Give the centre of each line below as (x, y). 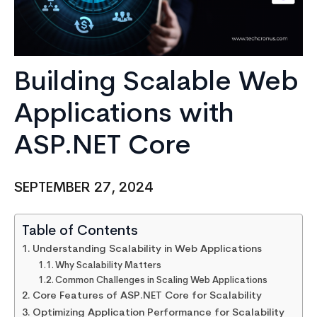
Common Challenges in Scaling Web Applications (162, 281)
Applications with (124, 115)
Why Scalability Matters (109, 266)
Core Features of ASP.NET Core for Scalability (147, 296)
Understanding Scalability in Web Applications (147, 250)
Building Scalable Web (156, 83)
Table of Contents (80, 232)
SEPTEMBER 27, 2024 (83, 189)
